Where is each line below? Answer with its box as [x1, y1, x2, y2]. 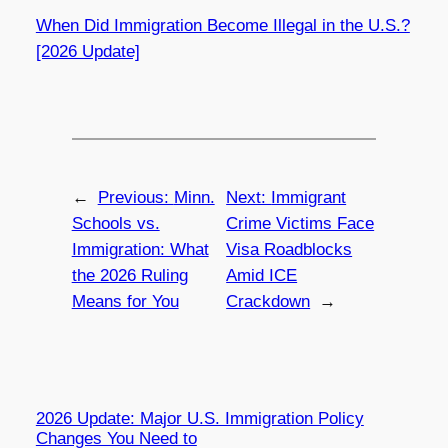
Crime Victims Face [226, 213, 375, 233]
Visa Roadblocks [226, 239, 353, 259]
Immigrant [271, 187, 347, 207]
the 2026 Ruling [71, 265, 188, 285]
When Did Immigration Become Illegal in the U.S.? [35, 15, 410, 35]
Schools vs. [71, 213, 160, 233]
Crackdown [226, 291, 311, 311]
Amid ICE [226, 265, 298, 285]
